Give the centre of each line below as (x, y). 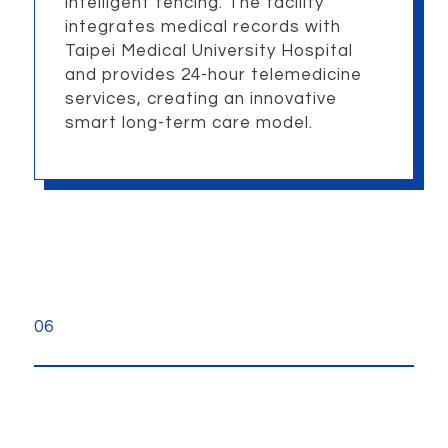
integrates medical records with (202, 26)
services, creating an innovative (200, 98)
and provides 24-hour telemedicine (213, 74)
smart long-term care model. (188, 122)
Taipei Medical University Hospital (208, 50)
